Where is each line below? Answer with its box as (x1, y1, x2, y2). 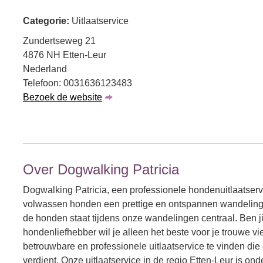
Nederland (23, 64, 67, 75)
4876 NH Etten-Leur (23, 50, 106, 60)
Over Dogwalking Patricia (23, 161, 179, 178)
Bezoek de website (23, 92, 102, 103)
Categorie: (23, 16, 72, 26)
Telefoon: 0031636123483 (23, 78, 132, 89)
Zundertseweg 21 (23, 36, 96, 46)
